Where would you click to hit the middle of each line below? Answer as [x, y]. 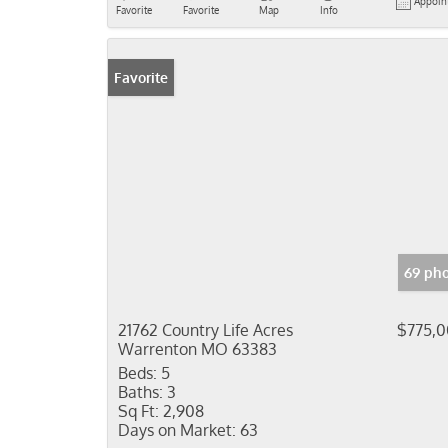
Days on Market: [177, 430]
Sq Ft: [138, 411]
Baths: [140, 392]
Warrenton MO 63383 [197, 349]
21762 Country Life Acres [205, 330]
